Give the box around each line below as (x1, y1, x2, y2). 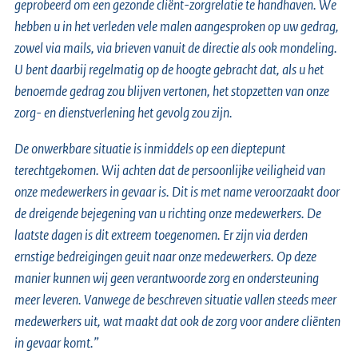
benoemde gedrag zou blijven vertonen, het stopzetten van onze (14, 82, 329, 100)
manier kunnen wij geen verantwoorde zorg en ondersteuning (14, 268, 319, 287)
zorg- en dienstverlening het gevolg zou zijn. (14, 103, 233, 121)
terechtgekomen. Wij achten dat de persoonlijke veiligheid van (14, 161, 325, 179)
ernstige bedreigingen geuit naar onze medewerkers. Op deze (14, 247, 316, 265)
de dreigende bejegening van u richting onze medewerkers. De (14, 204, 321, 222)
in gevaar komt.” (14, 333, 99, 352)
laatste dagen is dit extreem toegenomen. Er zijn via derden (14, 225, 308, 244)
